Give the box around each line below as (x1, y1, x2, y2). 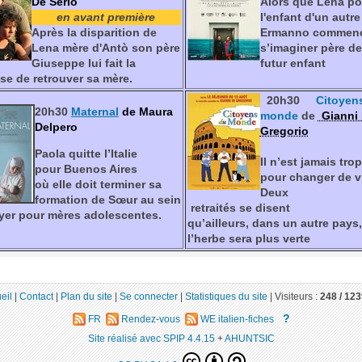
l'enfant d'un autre (259, 11, 360, 24)
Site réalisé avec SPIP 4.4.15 (87, 333, 215, 344)
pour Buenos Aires (34, 162, 137, 175)
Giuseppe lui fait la (31, 57, 136, 70)
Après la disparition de (31, 27, 157, 40)
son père (131, 42, 180, 55)
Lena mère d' (31, 42, 102, 55)
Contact (19, 290, 53, 301)
